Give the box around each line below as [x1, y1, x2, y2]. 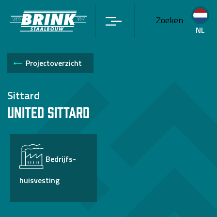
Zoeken [156, 14, 183, 27]
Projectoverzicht [26, 57, 82, 69]
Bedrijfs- [46, 153, 76, 165]
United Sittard [7, 103, 90, 121]
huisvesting [19, 174, 60, 186]
